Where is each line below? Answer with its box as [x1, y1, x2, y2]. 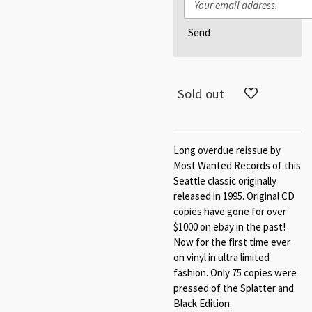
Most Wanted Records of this [173, 158, 301, 172]
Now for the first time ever [173, 235, 290, 249]
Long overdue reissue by [173, 143, 281, 157]
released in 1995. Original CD [173, 189, 295, 203]
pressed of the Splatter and [173, 281, 294, 295]
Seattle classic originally [173, 173, 276, 187]
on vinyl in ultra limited [173, 250, 270, 264]
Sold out [178, 86, 224, 102]
